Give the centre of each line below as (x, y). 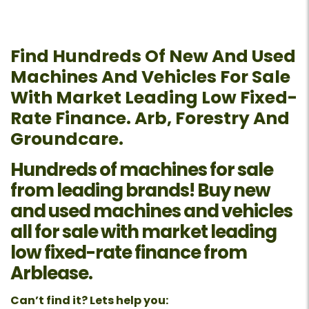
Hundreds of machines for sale (142, 169)
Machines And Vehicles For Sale (150, 77)
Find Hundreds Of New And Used (153, 56)
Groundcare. (67, 139)
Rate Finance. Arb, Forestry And (150, 118)
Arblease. (51, 273)
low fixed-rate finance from (129, 252)
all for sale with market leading (143, 231)
